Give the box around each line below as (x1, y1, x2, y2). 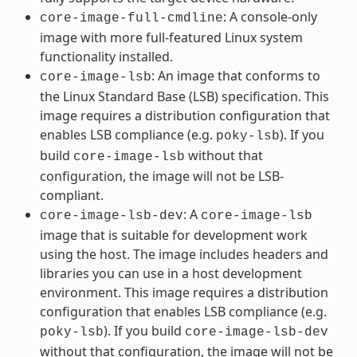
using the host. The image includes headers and (39, 245, 328, 263)
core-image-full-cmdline (39, 10, 223, 25)
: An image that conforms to (151, 66, 320, 84)
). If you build (103, 321, 185, 339)
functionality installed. (39, 47, 173, 65)
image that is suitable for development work (39, 226, 308, 244)
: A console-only (222, 7, 317, 25)
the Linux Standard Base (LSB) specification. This (39, 87, 329, 105)
